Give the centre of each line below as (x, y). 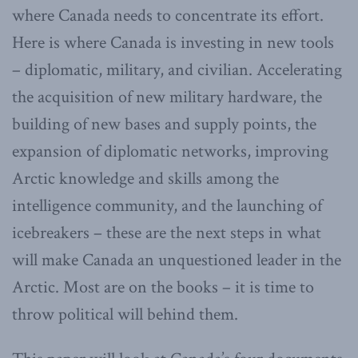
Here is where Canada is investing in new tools (173, 43)
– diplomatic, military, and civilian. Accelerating (177, 70)
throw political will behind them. (125, 315)
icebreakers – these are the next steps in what (167, 233)
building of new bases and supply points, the (164, 125)
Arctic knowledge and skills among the (145, 179)
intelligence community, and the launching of (167, 206)
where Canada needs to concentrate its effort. (168, 16)
